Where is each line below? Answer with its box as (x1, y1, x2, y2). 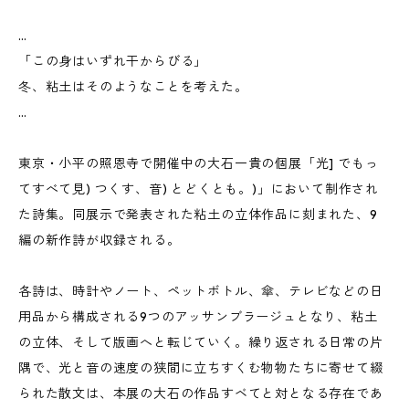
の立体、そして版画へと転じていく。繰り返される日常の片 (18, 334, 383, 351)
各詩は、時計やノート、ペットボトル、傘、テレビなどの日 (18, 283, 383, 299)
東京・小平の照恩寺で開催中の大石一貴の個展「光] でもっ (18, 155, 379, 172)
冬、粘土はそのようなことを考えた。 (18, 79, 248, 95)
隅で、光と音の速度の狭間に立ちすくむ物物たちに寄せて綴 (18, 360, 383, 376)
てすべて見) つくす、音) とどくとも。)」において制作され (18, 181, 379, 197)
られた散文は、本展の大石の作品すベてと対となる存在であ (18, 385, 383, 402)
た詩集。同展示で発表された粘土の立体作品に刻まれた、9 (18, 206, 378, 223)
